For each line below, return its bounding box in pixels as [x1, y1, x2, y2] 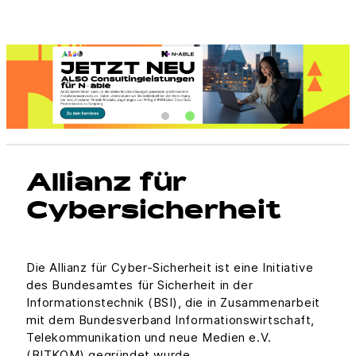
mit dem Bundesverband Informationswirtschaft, [26, 311, 315, 327]
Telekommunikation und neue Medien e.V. [26, 329, 272, 345]
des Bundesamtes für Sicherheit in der [26, 277, 253, 292]
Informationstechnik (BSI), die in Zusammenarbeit [26, 294, 320, 310]
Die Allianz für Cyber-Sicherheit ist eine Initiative [26, 259, 314, 275]
